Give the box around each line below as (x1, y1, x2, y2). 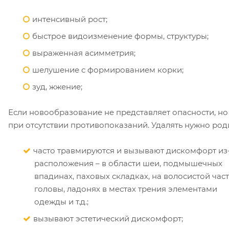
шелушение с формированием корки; (32, 64, 184, 75)
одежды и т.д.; (34, 196, 88, 207)
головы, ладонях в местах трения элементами (34, 184, 217, 194)
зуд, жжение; (32, 81, 82, 91)
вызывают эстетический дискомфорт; (33, 213, 183, 223)
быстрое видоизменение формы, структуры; (32, 31, 209, 41)
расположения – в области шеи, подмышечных (34, 158, 222, 168)
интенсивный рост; (32, 14, 107, 24)
